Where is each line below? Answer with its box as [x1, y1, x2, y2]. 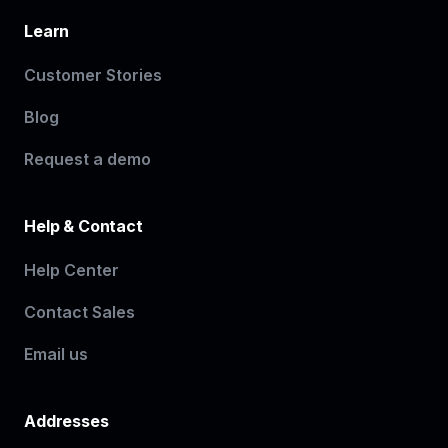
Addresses [24, 411, 109, 432]
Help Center [24, 260, 119, 281]
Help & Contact [24, 216, 143, 237]
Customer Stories [24, 65, 162, 86]
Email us [24, 344, 88, 365]
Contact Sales [24, 302, 135, 323]
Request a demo [24, 149, 151, 170]
